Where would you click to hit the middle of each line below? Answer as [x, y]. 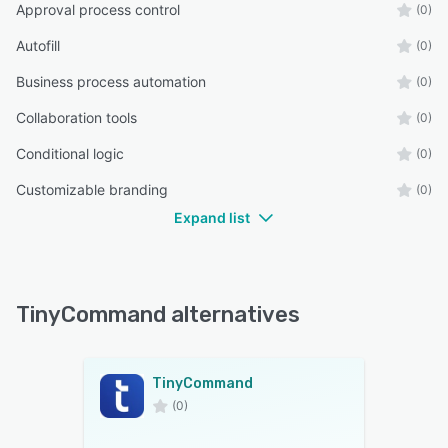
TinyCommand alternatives [158, 314]
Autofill [38, 45]
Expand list [212, 217]
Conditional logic [70, 153]
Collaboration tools [76, 117]
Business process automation [111, 81]
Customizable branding [92, 189]
